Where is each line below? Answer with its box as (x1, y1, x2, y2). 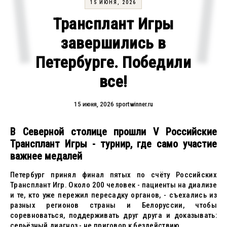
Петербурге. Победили (35, 53, 192, 72)
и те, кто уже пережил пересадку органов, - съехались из (10, 191, 217, 200)
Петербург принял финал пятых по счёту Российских (10, 170, 217, 179)
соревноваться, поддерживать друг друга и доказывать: (10, 211, 217, 220)
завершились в (61, 33, 166, 53)
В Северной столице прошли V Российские (10, 126, 217, 138)
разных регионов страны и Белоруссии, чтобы (10, 201, 217, 210)
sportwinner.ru (115, 100, 153, 108)
